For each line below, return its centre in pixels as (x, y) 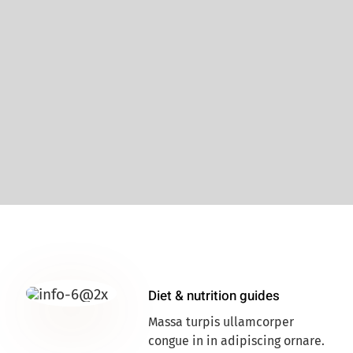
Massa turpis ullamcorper (221, 322)
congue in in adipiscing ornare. (236, 341)
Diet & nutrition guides (214, 296)
